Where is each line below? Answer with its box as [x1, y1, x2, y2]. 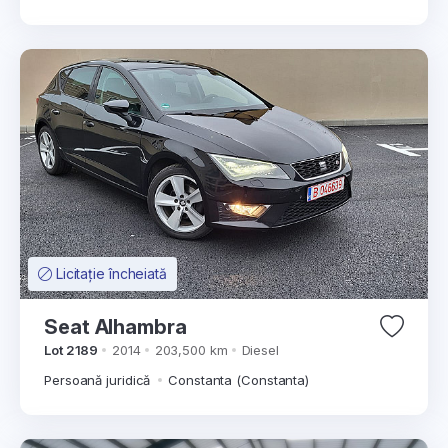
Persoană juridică [44, 372, 155, 388]
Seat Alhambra [44, 315, 187, 339]
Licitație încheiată [55, 265, 167, 282]
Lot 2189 [44, 342, 99, 358]
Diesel [241, 342, 279, 358]
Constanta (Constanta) [168, 372, 310, 388]
